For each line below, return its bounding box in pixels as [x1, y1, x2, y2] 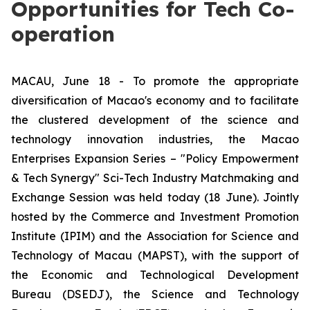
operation [11, 21, 115, 47]
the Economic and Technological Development [11, 268, 299, 282]
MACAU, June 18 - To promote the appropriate [11, 74, 299, 88]
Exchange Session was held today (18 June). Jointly [11, 190, 299, 204]
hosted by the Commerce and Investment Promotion [11, 210, 299, 224]
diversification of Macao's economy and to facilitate [11, 93, 299, 107]
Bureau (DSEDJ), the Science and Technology [11, 287, 299, 301]
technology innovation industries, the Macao [11, 132, 299, 146]
